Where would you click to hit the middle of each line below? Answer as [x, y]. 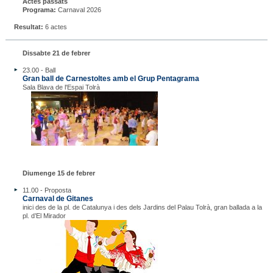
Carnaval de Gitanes [58, 198]
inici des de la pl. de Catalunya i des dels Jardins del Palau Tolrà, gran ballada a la [142, 207]
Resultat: [28, 27]
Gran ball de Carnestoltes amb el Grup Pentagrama [111, 78]
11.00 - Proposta [47, 190]
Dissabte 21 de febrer [56, 53]
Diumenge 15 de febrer [58, 173]
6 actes [55, 27]
